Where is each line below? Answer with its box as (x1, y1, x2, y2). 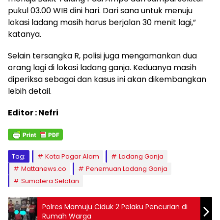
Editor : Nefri (8, 107, 58, 118)
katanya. (8, 28, 41, 40)
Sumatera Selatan (21, 176, 79, 186)
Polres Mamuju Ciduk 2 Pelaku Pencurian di (42, 201, 188, 212)
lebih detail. (8, 85, 52, 97)
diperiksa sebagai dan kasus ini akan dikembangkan (8, 73, 206, 85)
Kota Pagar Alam (45, 151, 99, 161)
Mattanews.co (21, 164, 66, 173)
